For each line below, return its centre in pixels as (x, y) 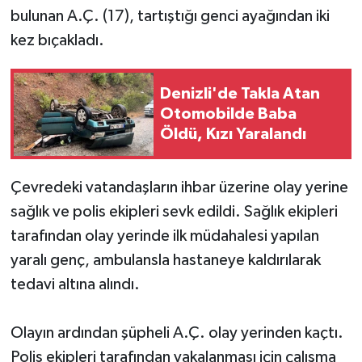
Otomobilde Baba (228, 114)
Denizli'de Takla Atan (240, 93)
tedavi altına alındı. (75, 285)
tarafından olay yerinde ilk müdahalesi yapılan (164, 236)
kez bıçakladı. (57, 41)
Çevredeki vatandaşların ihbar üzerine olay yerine (179, 188)
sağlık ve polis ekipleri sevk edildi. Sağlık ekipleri (174, 212)
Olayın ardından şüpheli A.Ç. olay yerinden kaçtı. (177, 333)
